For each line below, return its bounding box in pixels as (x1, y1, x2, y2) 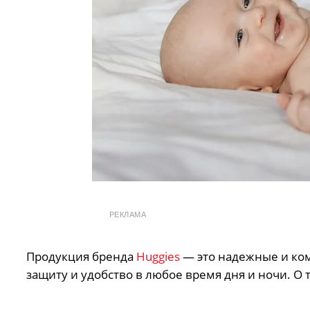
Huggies (136, 248, 180, 264)
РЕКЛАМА (109, 210, 147, 219)
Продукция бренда (26, 248, 136, 264)
